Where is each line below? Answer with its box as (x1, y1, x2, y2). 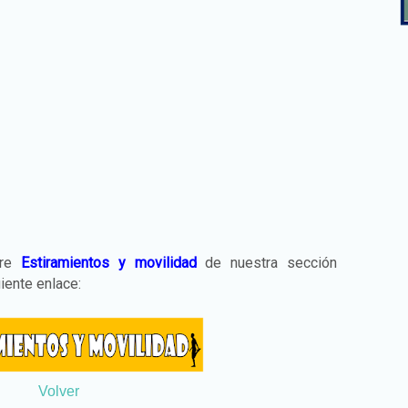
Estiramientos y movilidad (20, 254, 197, 271)
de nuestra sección (196, 254, 342, 271)
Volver (37, 383, 79, 399)
